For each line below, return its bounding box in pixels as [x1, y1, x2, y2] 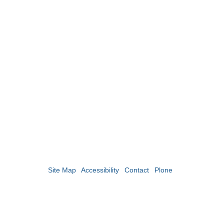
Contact [124, 166, 149, 174]
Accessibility [81, 166, 119, 174]
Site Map [48, 166, 76, 174]
